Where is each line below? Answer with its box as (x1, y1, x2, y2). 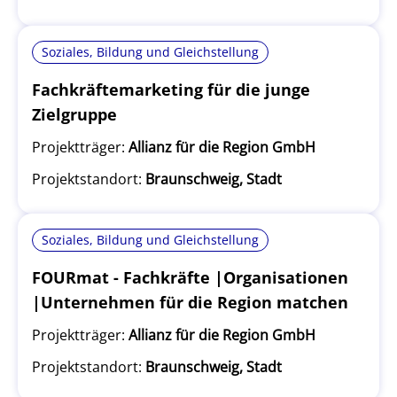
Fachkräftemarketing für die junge (32, 79, 310, 100)
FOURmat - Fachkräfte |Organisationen (32, 267, 348, 288)
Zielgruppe (32, 104, 117, 125)
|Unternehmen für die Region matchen (32, 292, 348, 313)
